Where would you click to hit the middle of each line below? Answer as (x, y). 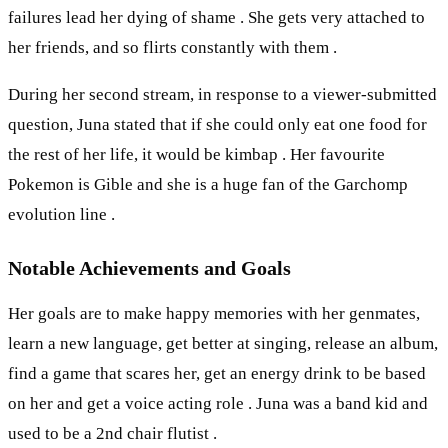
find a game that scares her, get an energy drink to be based (217, 373)
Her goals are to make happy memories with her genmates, (214, 313)
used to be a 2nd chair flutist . (112, 433)
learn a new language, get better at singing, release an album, (223, 343)
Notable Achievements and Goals (149, 267)
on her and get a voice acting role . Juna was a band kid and (218, 403)
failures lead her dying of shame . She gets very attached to (216, 17)
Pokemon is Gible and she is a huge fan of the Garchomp (208, 184)
